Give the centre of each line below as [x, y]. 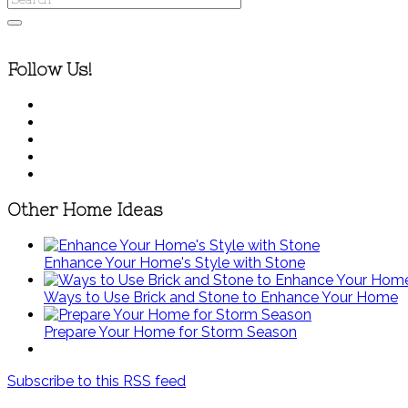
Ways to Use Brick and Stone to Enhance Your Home [221, 297]
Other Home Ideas [85, 209]
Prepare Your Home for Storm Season [170, 331]
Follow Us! [50, 70]
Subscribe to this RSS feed [97, 381]
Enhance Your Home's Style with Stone [174, 262]
